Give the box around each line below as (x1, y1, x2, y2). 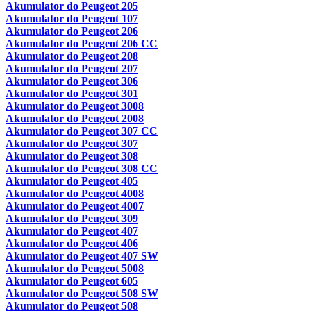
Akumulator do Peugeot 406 (6, 237, 138, 249)
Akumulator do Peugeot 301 (6, 87, 138, 99)
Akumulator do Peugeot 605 (6, 275, 138, 287)
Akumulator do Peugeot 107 (6, 12, 138, 24)
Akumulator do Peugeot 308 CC (6, 162, 158, 174)
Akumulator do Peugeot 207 (6, 62, 138, 74)
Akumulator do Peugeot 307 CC (6, 125, 158, 137)
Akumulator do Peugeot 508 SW (6, 287, 158, 299)
